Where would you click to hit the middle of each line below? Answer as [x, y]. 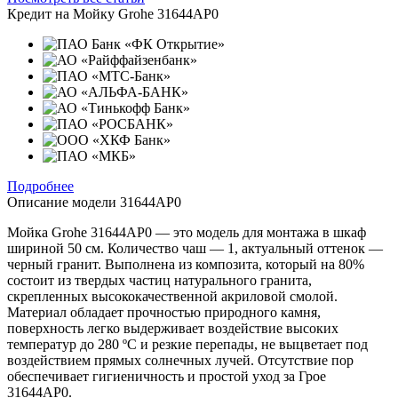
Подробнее [40, 186]
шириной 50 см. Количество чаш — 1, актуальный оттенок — [195, 248]
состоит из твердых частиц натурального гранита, [159, 280]
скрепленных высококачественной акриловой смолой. [172, 296]
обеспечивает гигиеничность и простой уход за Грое [167, 376]
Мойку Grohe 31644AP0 [146, 13]
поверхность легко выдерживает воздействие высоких [173, 328]
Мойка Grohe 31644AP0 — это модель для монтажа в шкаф [187, 232]
